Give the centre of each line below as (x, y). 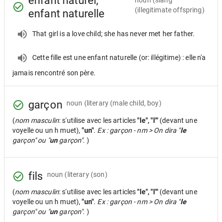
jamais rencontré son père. (54, 73)
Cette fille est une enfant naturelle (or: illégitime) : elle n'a (119, 57)
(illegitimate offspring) (170, 10)
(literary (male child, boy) (123, 103)
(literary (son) (86, 174)
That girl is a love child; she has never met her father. (114, 33)
